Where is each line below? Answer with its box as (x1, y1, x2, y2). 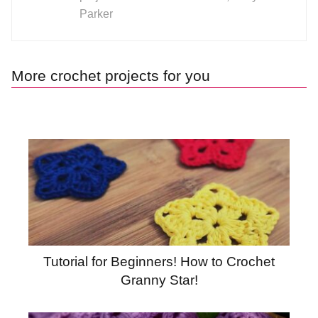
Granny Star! (120, 272, 198, 287)
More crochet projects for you (11, 67, 210, 84)
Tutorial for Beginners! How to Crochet (43, 253, 275, 269)
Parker (79, 7, 113, 20)
